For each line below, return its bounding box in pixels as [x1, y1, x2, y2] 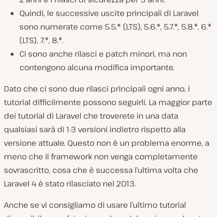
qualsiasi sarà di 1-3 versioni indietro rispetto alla [4, 124, 186, 135]
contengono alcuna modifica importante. [19, 62, 174, 73]
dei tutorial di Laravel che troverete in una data [4, 110, 178, 121]
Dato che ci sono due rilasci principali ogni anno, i [4, 83, 190, 94]
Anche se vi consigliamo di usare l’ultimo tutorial [4, 199, 186, 210]
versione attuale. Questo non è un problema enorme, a [4, 137, 209, 148]
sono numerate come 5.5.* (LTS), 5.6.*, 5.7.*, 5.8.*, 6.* [19, 21, 212, 32]
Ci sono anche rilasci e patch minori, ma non [19, 48, 187, 59]
